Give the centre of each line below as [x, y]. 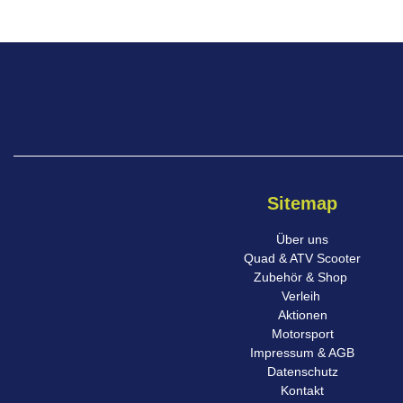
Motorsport [302, 334]
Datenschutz [302, 372]
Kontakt [302, 390]
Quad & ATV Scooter [302, 258]
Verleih [302, 296]
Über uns [302, 239]
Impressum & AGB [302, 353]
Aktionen [302, 315]
